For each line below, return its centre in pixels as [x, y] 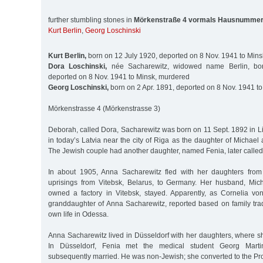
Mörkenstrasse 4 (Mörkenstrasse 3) [104, 108]
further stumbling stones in [91, 20]
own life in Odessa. [78, 214]
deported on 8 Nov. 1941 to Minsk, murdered [119, 77]
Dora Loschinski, [78, 66]
